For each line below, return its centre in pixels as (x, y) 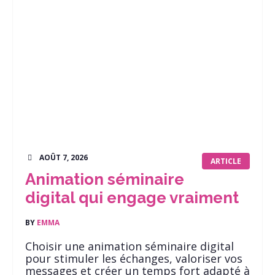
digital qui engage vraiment (132, 198)
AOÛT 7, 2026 (64, 157)
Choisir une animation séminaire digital (130, 246)
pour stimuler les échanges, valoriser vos (134, 258)
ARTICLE (226, 161)
